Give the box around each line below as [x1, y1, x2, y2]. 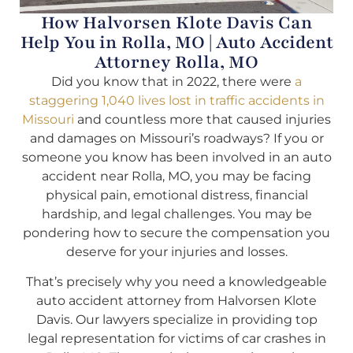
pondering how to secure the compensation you [23, 225, 330, 240]
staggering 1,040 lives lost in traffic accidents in [28, 92, 325, 108]
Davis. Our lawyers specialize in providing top [35, 312, 318, 328]
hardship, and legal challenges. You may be [41, 206, 312, 221]
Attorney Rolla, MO [95, 50, 258, 74]
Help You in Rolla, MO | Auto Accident [20, 30, 333, 54]
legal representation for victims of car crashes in [27, 331, 326, 347]
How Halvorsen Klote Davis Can [40, 10, 313, 35]
